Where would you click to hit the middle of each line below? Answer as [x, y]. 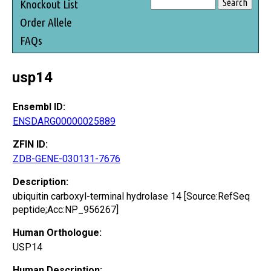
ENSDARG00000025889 [64, 121]
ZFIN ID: [30, 144]
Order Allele [46, 22]
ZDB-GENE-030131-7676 [67, 158]
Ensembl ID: [39, 106]
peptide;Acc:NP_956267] [66, 209]
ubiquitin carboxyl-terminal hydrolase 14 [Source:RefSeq [131, 196]
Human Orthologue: [57, 232]
